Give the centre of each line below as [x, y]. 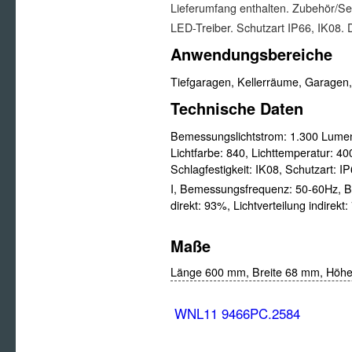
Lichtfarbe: [198, 153]
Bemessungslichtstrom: [230, 136]
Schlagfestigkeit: [213, 169]
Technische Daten [237, 108]
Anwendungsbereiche [251, 54]
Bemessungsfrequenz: [238, 189]
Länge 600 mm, [211, 272]
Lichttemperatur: [294, 153]
